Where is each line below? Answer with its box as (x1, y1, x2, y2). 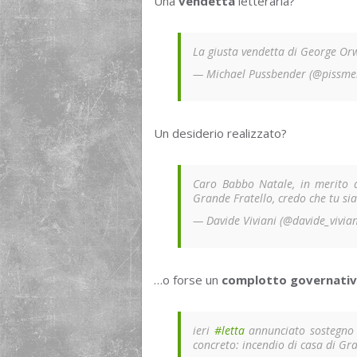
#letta (214, 323, 245, 339)
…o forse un (154, 272, 222, 288)
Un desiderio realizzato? (154, 125, 287, 142)
